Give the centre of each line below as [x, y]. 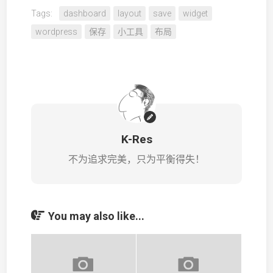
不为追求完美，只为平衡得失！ [136, 159]
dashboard [85, 13]
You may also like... [97, 216]
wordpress [57, 32]
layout [130, 13]
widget [196, 13]
